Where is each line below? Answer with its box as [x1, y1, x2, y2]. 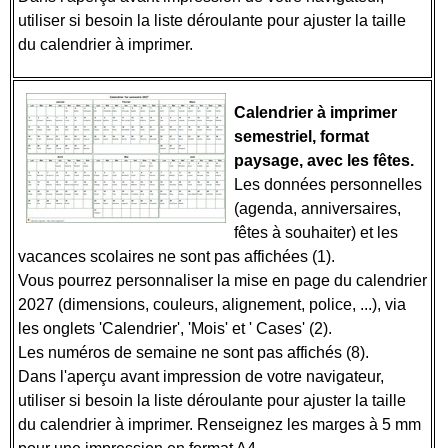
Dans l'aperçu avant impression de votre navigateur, [18, 368, 384, 385]
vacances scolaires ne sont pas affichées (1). [18, 248, 339, 265]
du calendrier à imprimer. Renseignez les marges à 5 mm [18, 416, 421, 433]
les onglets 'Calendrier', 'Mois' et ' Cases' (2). [18, 320, 336, 337]
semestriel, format [234, 128, 369, 145]
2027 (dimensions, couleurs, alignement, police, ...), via [18, 296, 406, 313]
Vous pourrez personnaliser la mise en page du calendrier [18, 272, 427, 289]
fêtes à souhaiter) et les [234, 224, 398, 241]
